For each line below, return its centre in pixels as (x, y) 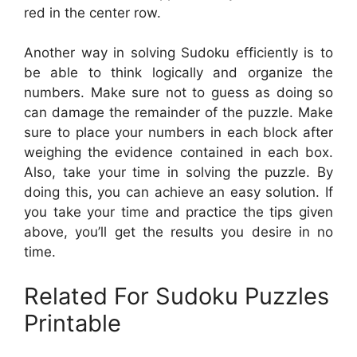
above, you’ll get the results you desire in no (178, 232)
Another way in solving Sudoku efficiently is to (178, 53)
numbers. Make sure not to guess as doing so (178, 93)
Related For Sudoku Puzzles (177, 296)
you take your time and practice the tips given (178, 212)
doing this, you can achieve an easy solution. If (178, 192)
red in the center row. (92, 12)
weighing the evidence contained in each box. (178, 153)
